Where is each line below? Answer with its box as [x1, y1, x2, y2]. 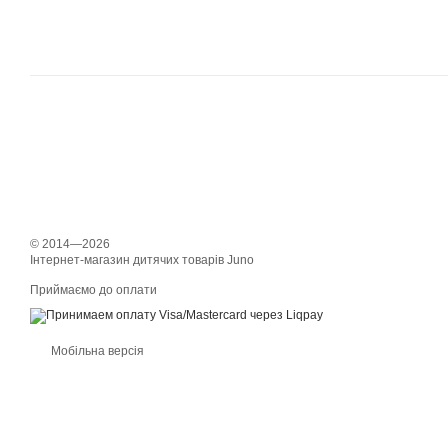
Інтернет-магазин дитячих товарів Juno [30, 253, 254, 267]
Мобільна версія [48, 344, 144, 358]
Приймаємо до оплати [30, 283, 157, 297]
